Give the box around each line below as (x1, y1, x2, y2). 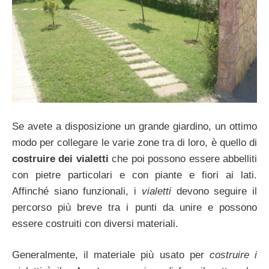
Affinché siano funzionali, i (12, 185, 142, 197)
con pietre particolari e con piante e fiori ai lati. (12, 169, 257, 181)
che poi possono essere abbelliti (108, 153, 258, 165)
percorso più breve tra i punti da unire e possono (12, 201, 257, 213)
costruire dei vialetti (12, 153, 109, 165)
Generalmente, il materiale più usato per (12, 249, 210, 261)
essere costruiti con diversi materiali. (12, 217, 178, 229)
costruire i (209, 249, 258, 261)
